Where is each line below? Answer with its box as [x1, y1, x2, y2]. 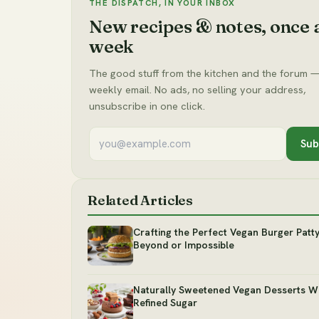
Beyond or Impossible [133, 239, 234, 252]
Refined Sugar [133, 296, 197, 310]
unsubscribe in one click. [89, 99, 205, 113]
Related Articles [88, 192, 193, 209]
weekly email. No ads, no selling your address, [89, 83, 305, 97]
